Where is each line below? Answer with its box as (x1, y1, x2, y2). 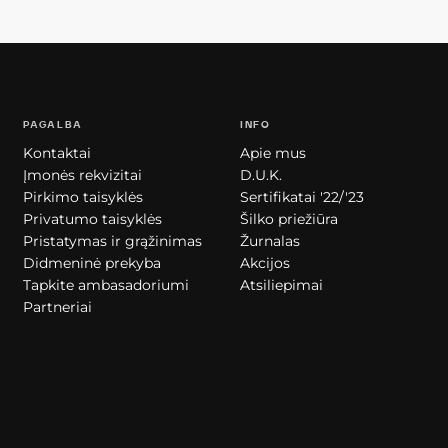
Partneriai (22, 297, 92, 316)
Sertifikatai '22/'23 (239, 187, 364, 206)
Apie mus (239, 143, 306, 162)
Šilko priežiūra (239, 209, 338, 228)
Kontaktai (22, 143, 91, 162)
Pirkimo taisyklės (22, 187, 143, 206)
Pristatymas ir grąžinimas (22, 231, 202, 250)
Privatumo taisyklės (22, 209, 162, 228)
